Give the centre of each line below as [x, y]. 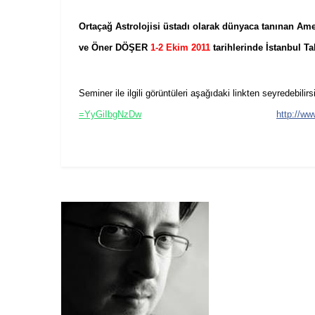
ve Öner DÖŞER [113, 47]
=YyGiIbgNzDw [110, 114]
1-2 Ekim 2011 [180, 47]
